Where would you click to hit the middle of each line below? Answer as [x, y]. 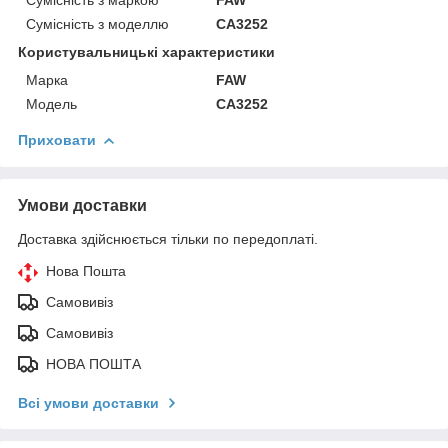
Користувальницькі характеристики [146, 51]
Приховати [57, 139]
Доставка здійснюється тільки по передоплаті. [168, 238]
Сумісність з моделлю [97, 23]
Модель [51, 103]
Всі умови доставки [88, 402]
